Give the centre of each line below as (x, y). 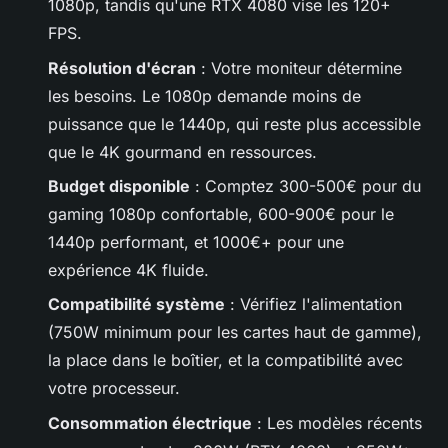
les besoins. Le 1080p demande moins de (204, 95)
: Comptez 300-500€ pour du (305, 185)
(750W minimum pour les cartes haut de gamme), (235, 332)
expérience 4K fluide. (128, 269)
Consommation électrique (150, 422)
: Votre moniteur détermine (299, 67)
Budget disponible (119, 185)
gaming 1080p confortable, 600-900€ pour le (221, 213)
